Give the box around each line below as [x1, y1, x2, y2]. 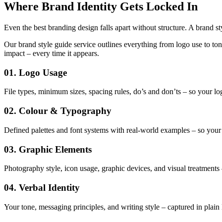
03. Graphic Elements [4, 144, 92, 155]
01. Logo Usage [4, 67, 67, 78]
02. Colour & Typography [4, 106, 111, 116]
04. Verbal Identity [4, 182, 80, 193]
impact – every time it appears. [4, 49, 99, 57]
